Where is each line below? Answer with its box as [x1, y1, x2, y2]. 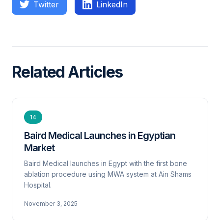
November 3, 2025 [24, 200, 78, 207]
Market [24, 142, 55, 154]
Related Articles [12, 62, 123, 82]
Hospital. [24, 181, 52, 189]
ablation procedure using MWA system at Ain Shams [24, 170, 192, 178]
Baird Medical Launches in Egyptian [24, 130, 175, 141]
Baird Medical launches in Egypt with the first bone [24, 159, 187, 167]
